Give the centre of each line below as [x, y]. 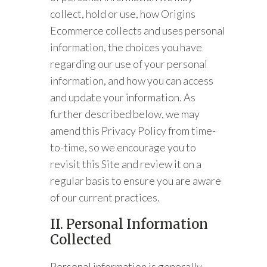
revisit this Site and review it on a [126, 164]
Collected [81, 240]
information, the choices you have [126, 47]
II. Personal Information [129, 224]
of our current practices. [107, 197]
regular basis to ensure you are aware [136, 181]
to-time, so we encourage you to [123, 147]
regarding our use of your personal [129, 64]
